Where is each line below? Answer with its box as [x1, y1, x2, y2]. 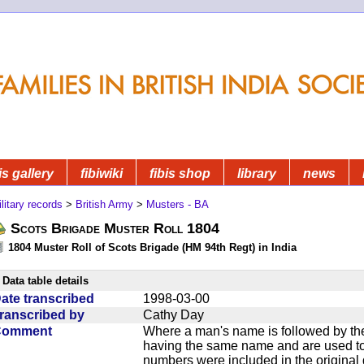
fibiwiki [80, 166, 123, 180]
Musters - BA [146, 197, 209, 210]
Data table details [2, 274, 89, 287]
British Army [76, 197, 133, 210]
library [237, 166, 276, 180]
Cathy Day [143, 307, 204, 322]
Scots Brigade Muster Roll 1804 [11, 219, 219, 236]
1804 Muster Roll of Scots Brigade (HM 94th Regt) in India [8, 240, 297, 253]
